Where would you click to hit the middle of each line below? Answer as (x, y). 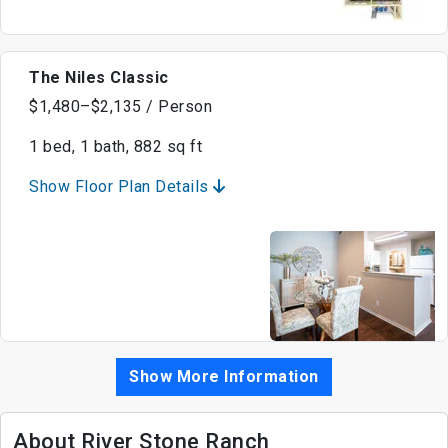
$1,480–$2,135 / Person (120, 107)
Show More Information (224, 377)
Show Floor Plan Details (121, 187)
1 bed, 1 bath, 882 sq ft (115, 147)
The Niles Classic (99, 78)
